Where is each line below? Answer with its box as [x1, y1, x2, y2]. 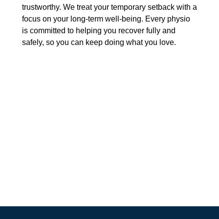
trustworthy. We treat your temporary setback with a [22, 2, 197, 11]
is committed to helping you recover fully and [22, 26, 175, 35]
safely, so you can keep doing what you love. [22, 38, 176, 46]
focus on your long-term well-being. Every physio [22, 14, 190, 23]
